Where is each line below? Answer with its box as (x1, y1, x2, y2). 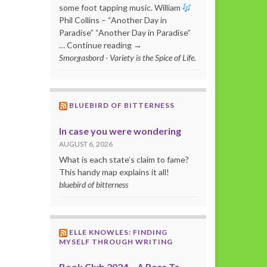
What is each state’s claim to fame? (58, 154, 189, 165)
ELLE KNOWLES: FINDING (69, 228, 167, 237)
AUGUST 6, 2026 (58, 139, 113, 149)
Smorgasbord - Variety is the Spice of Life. (58, 52, 196, 63)
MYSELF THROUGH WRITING (58, 237, 173, 247)
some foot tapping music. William (58, 2, 182, 13)
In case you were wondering (58, 125, 181, 137)
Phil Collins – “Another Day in (58, 15, 167, 26)
